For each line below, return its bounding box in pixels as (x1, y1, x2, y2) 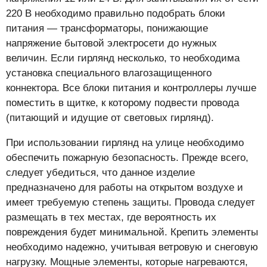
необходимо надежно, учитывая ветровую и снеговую (6, 241, 258, 253)
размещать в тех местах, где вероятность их (6, 212, 216, 223)
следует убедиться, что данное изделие (6, 167, 195, 179)
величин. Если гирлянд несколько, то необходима (6, 52, 240, 64)
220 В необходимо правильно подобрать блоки (6, 8, 225, 20)
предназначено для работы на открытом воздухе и (6, 182, 243, 194)
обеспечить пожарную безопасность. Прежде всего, (6, 152, 249, 164)
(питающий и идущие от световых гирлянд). (6, 112, 214, 124)
